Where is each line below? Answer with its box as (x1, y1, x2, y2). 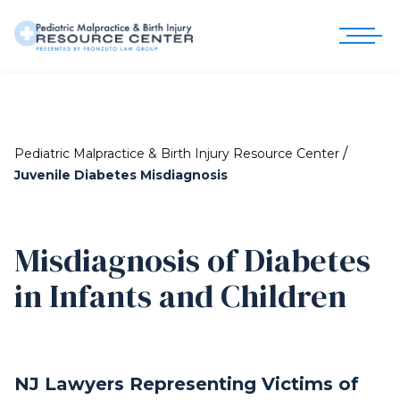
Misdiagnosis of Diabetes (14, 238, 371, 282)
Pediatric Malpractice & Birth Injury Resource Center (14, 146, 339, 162)
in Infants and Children (14, 274, 346, 318)
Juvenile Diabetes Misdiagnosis (14, 167, 228, 183)
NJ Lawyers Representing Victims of (14, 373, 359, 395)
